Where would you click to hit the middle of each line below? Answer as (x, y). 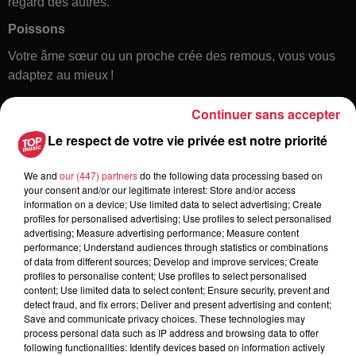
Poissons (37, 29)
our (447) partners (99, 175)
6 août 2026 (139, 273)
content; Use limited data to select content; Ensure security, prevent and (177, 289)
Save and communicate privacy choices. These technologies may (164, 318)
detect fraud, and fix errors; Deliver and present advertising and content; (178, 304)
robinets (137, 305)
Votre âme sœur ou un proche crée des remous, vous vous (172, 56)
